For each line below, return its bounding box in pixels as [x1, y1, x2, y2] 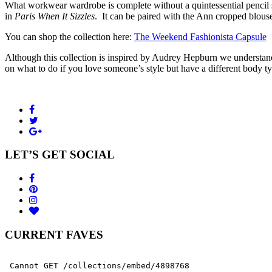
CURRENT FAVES [5, 228, 103, 241]
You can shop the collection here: [5, 31, 134, 42]
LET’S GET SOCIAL [5, 148, 115, 161]
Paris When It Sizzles [15, 10, 95, 21]
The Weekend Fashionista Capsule [134, 31, 267, 42]
